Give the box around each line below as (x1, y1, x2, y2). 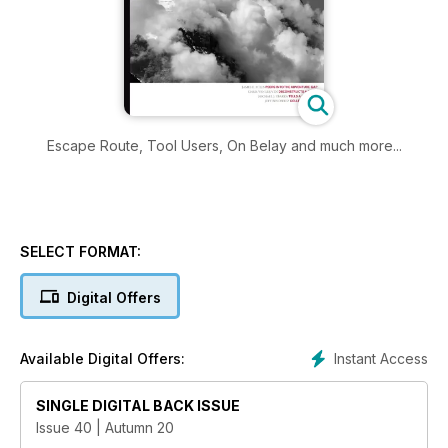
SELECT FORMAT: (20, 243, 141, 261)
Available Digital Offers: (20, 350, 185, 368)
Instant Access (334, 350, 428, 368)
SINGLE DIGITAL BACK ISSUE (36, 397, 240, 415)
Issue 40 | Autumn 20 (36, 419, 174, 437)
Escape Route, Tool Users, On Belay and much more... (46, 137, 402, 155)
